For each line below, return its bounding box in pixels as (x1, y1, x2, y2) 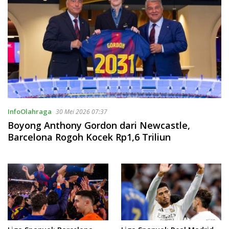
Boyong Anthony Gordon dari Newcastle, (8, 119, 190, 132)
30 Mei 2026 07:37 (56, 107, 107, 117)
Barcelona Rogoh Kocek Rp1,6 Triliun (8, 131, 171, 144)
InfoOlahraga (8, 107, 52, 117)
